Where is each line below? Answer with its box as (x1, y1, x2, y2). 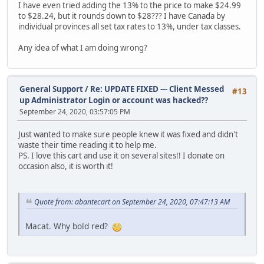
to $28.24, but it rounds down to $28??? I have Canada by (18, 11, 225, 22)
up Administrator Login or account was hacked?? (19, 95, 208, 106)
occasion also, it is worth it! (18, 160, 113, 171)
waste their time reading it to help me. (18, 139, 157, 150)
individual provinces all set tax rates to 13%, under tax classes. (18, 21, 241, 32)
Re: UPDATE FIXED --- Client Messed (90, 84, 224, 95)
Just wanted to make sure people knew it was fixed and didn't (18, 128, 238, 140)
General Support (19, 84, 83, 95)
